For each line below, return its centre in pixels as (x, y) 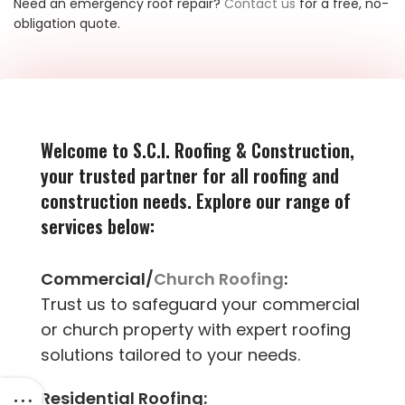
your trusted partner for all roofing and (190, 176)
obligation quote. (67, 24)
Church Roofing (219, 279)
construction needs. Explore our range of (196, 201)
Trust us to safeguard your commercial (200, 305)
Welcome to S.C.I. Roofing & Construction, (198, 151)
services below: (98, 226)
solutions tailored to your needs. (170, 355)
